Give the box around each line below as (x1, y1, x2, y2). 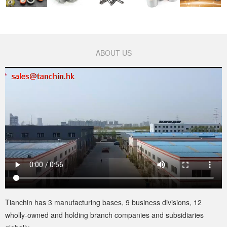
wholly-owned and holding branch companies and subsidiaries (5, 209, 204, 220)
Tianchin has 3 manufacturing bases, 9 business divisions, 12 (5, 197, 202, 207)
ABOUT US (95, 48, 132, 58)
